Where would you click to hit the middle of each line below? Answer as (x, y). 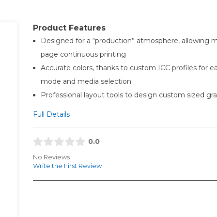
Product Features (69, 28)
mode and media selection (86, 81)
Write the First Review (67, 166)
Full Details (51, 114)
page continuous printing (83, 54)
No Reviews (51, 157)
